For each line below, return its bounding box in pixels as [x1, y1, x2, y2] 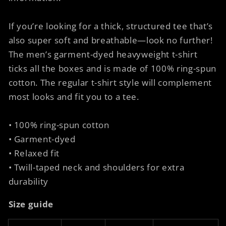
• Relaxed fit [8, 147, 60, 159]
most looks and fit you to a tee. [8, 91, 139, 103]
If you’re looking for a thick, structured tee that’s [8, 20, 213, 32]
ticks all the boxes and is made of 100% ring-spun [8, 63, 216, 75]
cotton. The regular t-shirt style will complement [8, 77, 212, 89]
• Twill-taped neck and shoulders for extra [8, 161, 185, 174]
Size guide [8, 198, 54, 210]
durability [8, 176, 49, 188]
